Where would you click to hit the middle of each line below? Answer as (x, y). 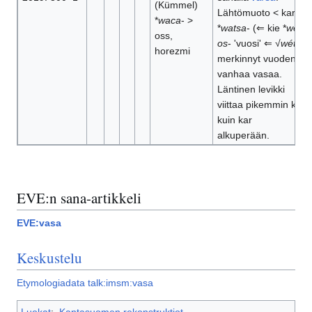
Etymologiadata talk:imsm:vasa (85, 283)
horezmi (172, 51)
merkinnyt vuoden (256, 59)
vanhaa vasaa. (249, 74)
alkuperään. (243, 135)
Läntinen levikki (251, 89)
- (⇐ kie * (266, 28)
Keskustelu (49, 257)
